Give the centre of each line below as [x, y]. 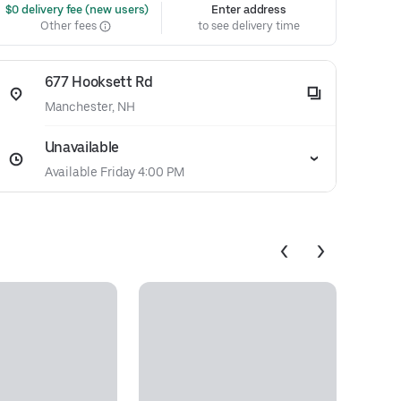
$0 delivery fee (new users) [76, 9]
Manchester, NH [90, 107]
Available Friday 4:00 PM [114, 172]
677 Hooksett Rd [98, 82]
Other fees [70, 26]
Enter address [249, 9]
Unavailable [82, 147]
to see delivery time [249, 26]
